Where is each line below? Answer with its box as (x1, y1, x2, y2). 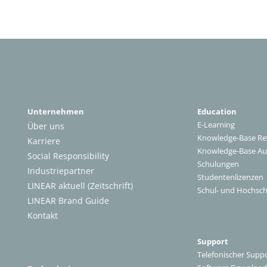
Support (197, 236, 228, 247)
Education (197, 106, 237, 117)
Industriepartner (27, 164, 94, 176)
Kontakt (27, 209, 58, 221)
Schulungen (197, 159, 239, 169)
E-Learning (197, 119, 235, 130)
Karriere (27, 135, 60, 147)
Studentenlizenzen (197, 172, 263, 182)
